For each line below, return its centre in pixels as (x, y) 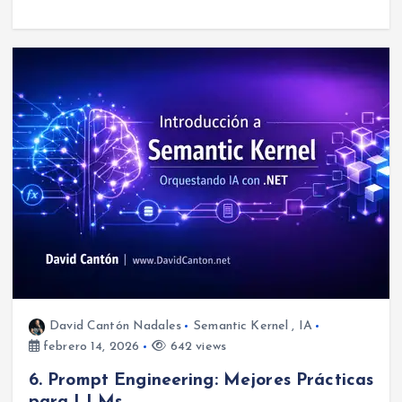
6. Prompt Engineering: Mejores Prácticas (201, 381)
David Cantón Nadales (115, 327)
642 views (196, 347)
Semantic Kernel (241, 327)
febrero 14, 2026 (89, 347)
